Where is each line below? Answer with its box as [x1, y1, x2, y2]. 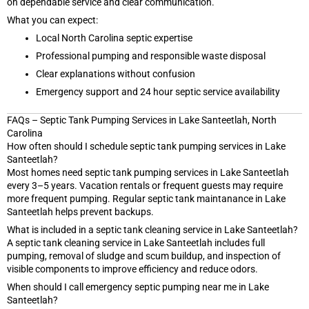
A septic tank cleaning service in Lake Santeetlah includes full [7, 237, 265, 248]
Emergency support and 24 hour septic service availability [36, 86, 280, 97]
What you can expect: [7, 14, 98, 26]
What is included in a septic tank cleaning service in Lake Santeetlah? [7, 223, 298, 235]
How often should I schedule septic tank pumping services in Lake [7, 140, 286, 152]
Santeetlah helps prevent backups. [7, 206, 154, 217]
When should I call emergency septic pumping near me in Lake [7, 281, 269, 292]
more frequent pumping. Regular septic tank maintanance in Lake [7, 192, 286, 204]
